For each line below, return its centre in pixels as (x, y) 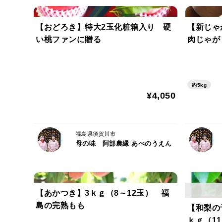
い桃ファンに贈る (68, 39)
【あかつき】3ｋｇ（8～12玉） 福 (102, 193)
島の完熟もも (60, 205)
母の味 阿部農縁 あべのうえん (123, 143)
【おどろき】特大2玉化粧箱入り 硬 (104, 27)
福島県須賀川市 (95, 134)
